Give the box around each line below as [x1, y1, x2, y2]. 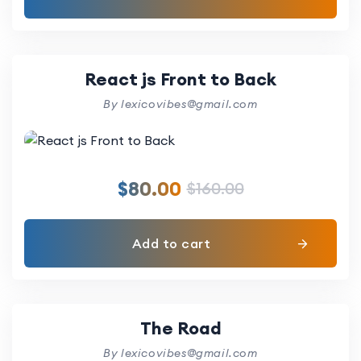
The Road [139, 317, 222, 339]
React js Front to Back [85, 68, 276, 90]
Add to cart [131, 235, 211, 251]
